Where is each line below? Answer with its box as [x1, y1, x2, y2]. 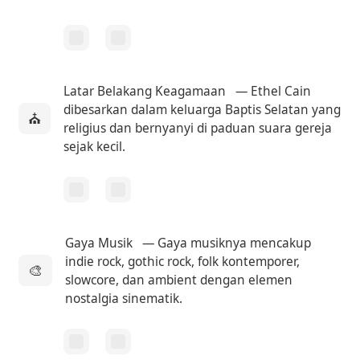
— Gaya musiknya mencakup [139, 234, 312, 252]
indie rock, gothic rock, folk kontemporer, [65, 252, 301, 270]
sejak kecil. [63, 137, 126, 155]
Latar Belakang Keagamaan [63, 82, 227, 100]
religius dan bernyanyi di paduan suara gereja [63, 119, 333, 137]
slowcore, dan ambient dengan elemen [65, 271, 293, 288]
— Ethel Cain [232, 82, 312, 100]
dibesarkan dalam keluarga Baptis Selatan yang [63, 100, 342, 118]
